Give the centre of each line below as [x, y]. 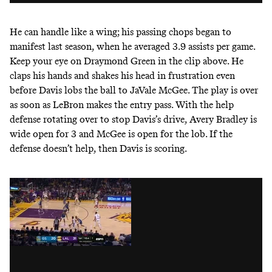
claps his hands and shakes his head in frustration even [122, 76]
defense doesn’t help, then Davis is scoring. [99, 149]
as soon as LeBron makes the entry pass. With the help [122, 105]
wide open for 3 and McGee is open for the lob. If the [121, 134]
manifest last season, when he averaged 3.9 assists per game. [132, 47]
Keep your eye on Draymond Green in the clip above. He [127, 61]
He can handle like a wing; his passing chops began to [121, 32]
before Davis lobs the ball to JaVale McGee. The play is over [134, 90]
